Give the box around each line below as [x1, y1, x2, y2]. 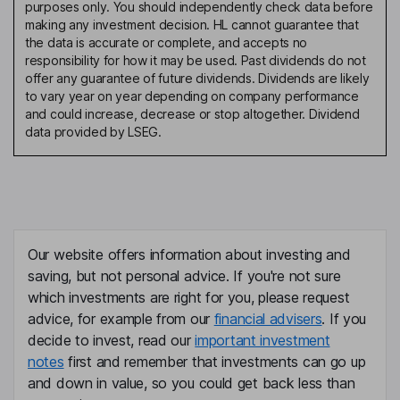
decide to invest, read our [28, 331, 196, 350]
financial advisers [213, 310, 322, 329]
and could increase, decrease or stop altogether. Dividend [25, 106, 360, 122]
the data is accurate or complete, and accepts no [25, 35, 308, 51]
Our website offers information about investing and [28, 246, 351, 264]
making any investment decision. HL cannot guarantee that [25, 17, 359, 33]
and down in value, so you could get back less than [28, 374, 355, 393]
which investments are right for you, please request [28, 288, 350, 307]
